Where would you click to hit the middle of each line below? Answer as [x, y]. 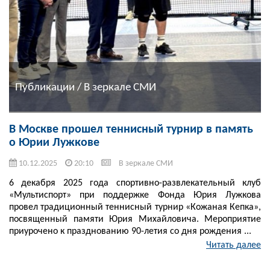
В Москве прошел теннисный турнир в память [131, 130]
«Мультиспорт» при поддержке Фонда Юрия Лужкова [135, 196]
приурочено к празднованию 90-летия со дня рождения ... [130, 232]
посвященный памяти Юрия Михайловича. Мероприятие [135, 220]
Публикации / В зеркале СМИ [86, 87]
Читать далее [234, 246]
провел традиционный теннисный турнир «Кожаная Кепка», [135, 208]
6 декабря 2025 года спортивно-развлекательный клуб [135, 184]
